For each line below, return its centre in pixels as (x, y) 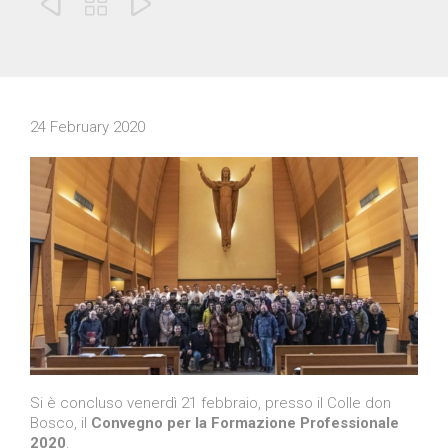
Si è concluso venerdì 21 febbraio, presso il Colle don (210, 403)
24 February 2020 (87, 127)
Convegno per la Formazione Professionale (245, 423)
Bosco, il (60, 423)
